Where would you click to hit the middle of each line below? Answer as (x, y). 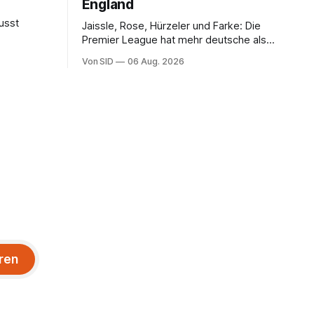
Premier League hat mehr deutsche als (174, 40)
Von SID (98, 61)
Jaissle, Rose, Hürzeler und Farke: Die (171, 26)
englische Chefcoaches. (139, 54)
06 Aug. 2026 (156, 61)
